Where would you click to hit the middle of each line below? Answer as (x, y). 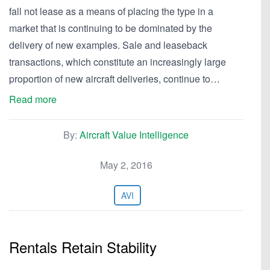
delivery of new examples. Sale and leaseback (108, 45)
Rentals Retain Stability (83, 247)
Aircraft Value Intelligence (134, 135)
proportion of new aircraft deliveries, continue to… (115, 79)
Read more (33, 99)
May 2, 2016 (126, 165)
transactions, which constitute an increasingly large (118, 62)
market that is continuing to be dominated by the (111, 28)
